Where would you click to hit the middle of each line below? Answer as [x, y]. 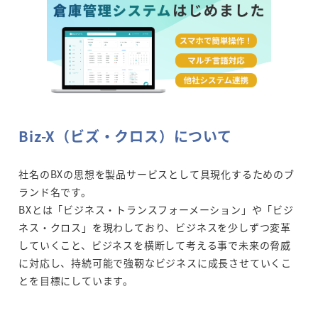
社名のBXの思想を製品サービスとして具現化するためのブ [157, 174]
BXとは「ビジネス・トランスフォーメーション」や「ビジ [156, 209]
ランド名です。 [55, 191]
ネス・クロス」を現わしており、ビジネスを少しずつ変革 [155, 227]
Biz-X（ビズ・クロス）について [125, 136]
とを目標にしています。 [76, 280]
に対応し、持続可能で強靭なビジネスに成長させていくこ [155, 262]
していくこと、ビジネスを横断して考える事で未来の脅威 [155, 245]
